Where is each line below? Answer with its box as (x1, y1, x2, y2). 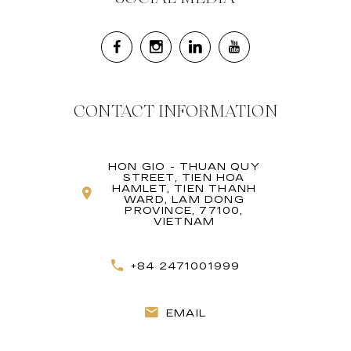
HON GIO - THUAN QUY (108, 161, 260, 172)
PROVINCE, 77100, (125, 204, 244, 216)
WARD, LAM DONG (124, 194, 244, 205)
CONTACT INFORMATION (74, 99, 277, 125)
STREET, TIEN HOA (123, 172, 245, 183)
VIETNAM (153, 215, 215, 227)
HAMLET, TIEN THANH (111, 183, 257, 194)
